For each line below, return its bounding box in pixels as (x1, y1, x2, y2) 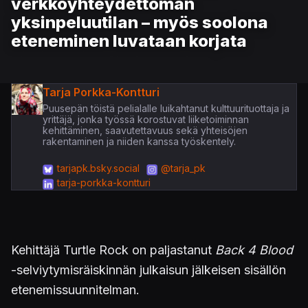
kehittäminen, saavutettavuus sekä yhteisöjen (42, 124, 247, 136)
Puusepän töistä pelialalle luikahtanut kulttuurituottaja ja (42, 102, 289, 114)
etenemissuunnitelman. (11, 283, 140, 297)
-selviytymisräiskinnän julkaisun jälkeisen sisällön (11, 263, 286, 277)
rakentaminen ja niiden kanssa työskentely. (42, 135, 236, 147)
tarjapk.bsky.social (56, 162, 140, 174)
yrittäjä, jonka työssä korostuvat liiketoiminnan (42, 113, 249, 125)
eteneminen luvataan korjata (11, 31, 247, 51)
